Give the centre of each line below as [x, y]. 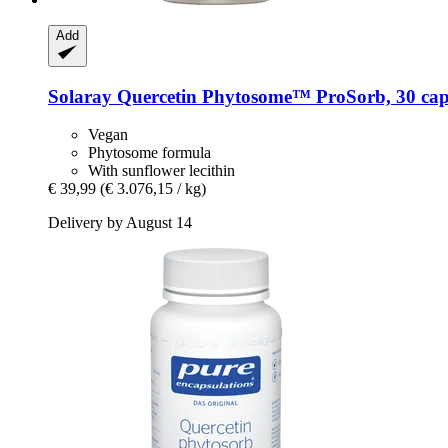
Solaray [80, 96]
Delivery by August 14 [120, 223]
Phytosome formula [149, 153]
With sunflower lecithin [161, 171]
